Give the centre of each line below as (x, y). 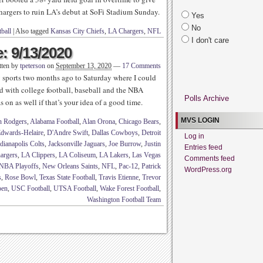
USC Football (31, 188)
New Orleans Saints (70, 166)
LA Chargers (126, 31)
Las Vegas (146, 155)
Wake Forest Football (129, 188)
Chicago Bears (139, 122)
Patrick (151, 166)
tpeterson (33, 66)
